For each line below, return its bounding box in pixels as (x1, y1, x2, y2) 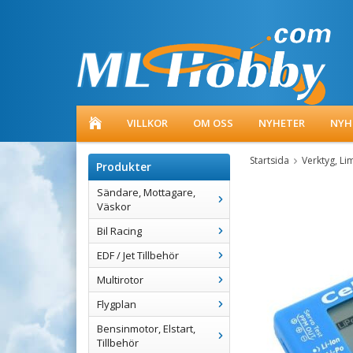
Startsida (250, 154, 289, 167)
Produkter (96, 159, 151, 174)
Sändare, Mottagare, (97, 185, 195, 199)
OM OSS (193, 116, 233, 130)
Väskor (97, 199, 131, 214)
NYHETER (258, 116, 305, 130)
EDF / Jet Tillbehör (97, 248, 179, 262)
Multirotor (97, 273, 143, 287)
